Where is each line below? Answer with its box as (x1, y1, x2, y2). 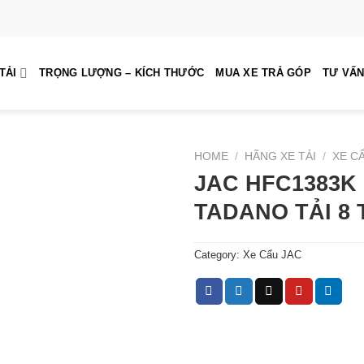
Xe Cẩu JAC (243, 248, 301, 261)
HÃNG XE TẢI (245, 150, 317, 162)
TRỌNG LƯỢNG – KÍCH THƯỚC (39, 67, 205, 79)
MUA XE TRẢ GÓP (215, 67, 311, 79)
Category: (194, 248, 243, 261)
